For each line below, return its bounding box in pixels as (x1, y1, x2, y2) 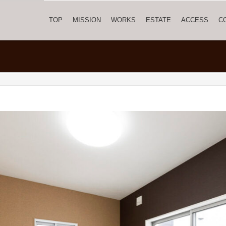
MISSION (73, 16, 101, 24)
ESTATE (146, 16, 171, 24)
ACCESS (181, 16, 208, 24)
